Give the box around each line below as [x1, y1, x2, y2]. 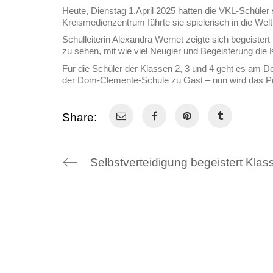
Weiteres [172, 224, 225, 240]
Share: [62, 110, 97, 124]
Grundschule [9, 253, 60, 264]
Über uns [9, 224, 63, 240]
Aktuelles [172, 253, 210, 264]
